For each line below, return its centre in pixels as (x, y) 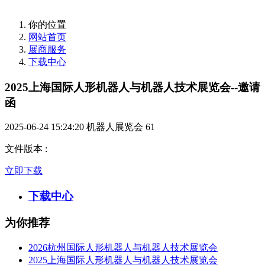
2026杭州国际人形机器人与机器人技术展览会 (123, 247)
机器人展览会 (115, 127)
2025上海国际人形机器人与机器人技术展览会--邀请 (132, 87)
